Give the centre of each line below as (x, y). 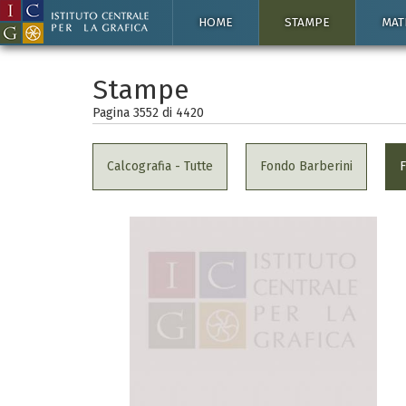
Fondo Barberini (306, 166)
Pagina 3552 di (134, 113)
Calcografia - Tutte (160, 166)
